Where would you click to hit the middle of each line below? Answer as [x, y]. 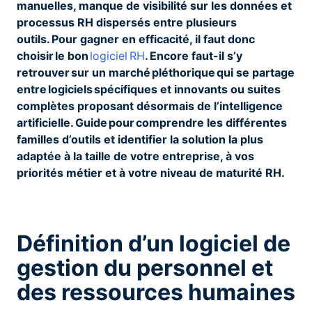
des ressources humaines [156, 292]
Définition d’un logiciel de [154, 243]
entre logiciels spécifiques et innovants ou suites [149, 89]
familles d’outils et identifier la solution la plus [140, 139]
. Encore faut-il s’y [194, 55]
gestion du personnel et [145, 267]
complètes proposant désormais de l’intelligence [150, 106]
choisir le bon [53, 55]
